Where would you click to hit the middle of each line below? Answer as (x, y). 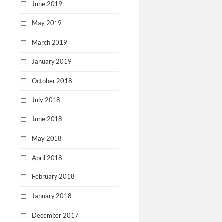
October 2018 (52, 81)
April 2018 (47, 157)
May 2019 (47, 23)
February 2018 (53, 177)
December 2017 (55, 215)
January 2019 (52, 61)
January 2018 (52, 196)
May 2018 (47, 138)
